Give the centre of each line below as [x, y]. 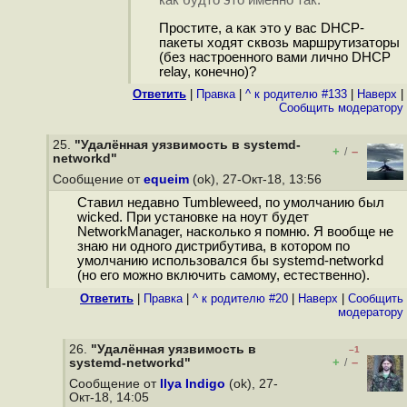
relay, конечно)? [207, 71]
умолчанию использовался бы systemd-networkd [230, 261]
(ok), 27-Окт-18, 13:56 [257, 179]
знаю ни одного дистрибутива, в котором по [213, 247]
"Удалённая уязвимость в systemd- [188, 145]
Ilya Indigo [193, 384]
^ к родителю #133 [296, 94]
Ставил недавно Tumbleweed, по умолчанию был [230, 203]
